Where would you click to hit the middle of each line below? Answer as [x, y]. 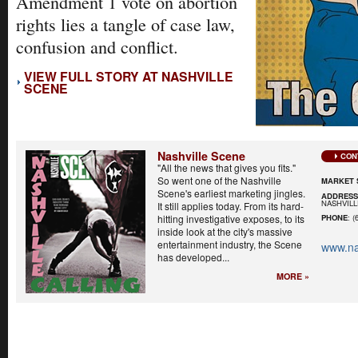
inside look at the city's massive [225, 231]
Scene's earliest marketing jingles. [231, 193]
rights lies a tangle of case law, [125, 25]
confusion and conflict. [97, 47]
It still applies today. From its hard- [231, 205]
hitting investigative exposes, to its [231, 218]
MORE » [293, 276]
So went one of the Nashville [219, 180]
